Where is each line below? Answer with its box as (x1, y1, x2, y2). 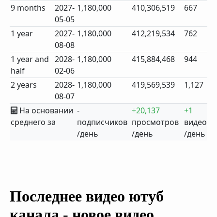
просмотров (132, 117, 179, 127)
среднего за (11, 117, 56, 127)
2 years (11, 79, 37, 90)
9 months (11, 2, 46, 13)
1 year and (11, 54, 49, 64)
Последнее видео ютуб (10, 187, 164, 205)
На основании (17, 105, 74, 116)
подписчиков (77, 117, 128, 127)
